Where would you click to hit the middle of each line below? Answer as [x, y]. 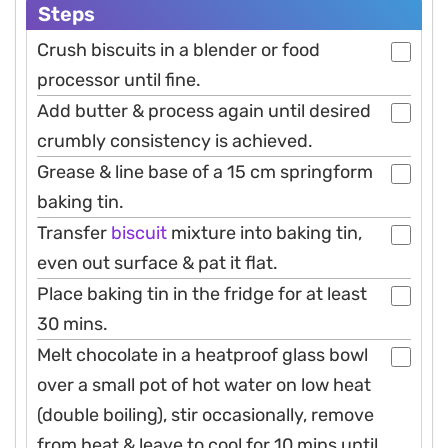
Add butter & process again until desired [204, 111]
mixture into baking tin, [264, 233]
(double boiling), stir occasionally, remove [205, 415]
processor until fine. [119, 80]
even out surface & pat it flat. [157, 263]
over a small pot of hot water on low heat [204, 385]
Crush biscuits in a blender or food [178, 50]
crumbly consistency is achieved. [175, 141]
